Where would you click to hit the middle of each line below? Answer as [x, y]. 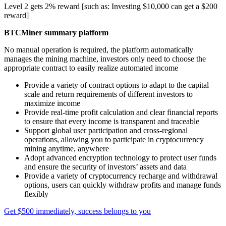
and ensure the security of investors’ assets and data [105, 167]
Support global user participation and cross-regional [106, 131]
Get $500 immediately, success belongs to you [77, 211]
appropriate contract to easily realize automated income [91, 68]
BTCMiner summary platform [56, 33]
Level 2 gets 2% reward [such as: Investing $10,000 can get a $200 [111, 7]
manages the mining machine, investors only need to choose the [105, 59]
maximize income [52, 103]
